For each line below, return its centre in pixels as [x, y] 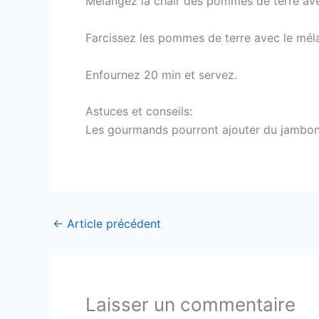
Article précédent [112, 223]
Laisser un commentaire [190, 304]
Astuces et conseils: [139, 111]
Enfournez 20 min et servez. [161, 74]
